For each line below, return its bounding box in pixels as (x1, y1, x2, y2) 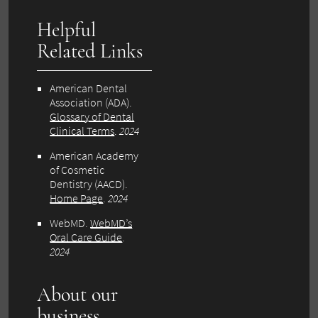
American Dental (50, 80, 128, 95)
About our (37, 282, 119, 307)
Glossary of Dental (50, 109, 135, 124)
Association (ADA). (50, 94, 133, 109)
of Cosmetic (50, 162, 105, 177)
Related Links (37, 38, 143, 63)
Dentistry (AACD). (50, 176, 128, 191)
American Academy (50, 148, 139, 163)
